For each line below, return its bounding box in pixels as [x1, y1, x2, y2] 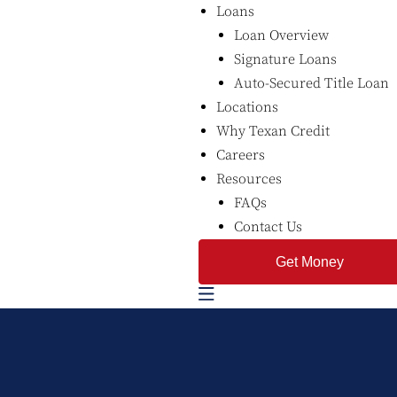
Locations [216, 98, 278, 116]
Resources [216, 170, 282, 188]
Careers [216, 146, 265, 164]
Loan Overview [234, 27, 329, 44]
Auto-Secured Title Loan [234, 74, 389, 92]
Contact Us [234, 218, 302, 236]
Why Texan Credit [216, 122, 330, 140]
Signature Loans [234, 51, 337, 68]
